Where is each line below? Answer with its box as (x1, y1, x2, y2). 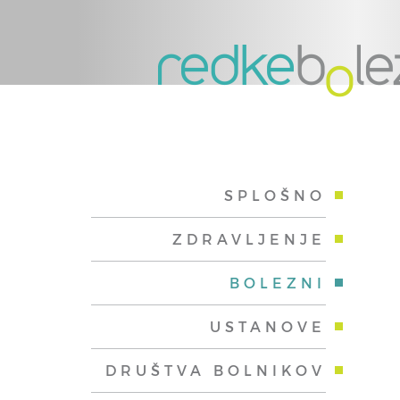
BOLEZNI (229, 274, 326, 291)
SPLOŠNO (223, 187, 326, 204)
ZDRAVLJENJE (171, 230, 326, 247)
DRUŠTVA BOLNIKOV (104, 362, 326, 379)
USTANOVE (209, 318, 326, 335)
